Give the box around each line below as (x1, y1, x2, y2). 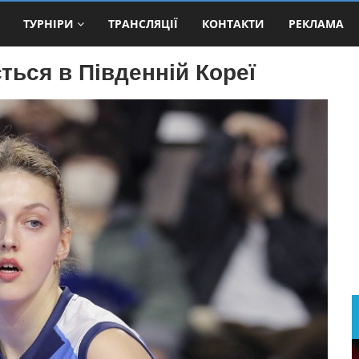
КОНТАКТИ (202, 15, 264, 31)
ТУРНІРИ (23, 15, 74, 31)
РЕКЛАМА (288, 15, 344, 31)
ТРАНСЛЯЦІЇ (108, 15, 178, 31)
